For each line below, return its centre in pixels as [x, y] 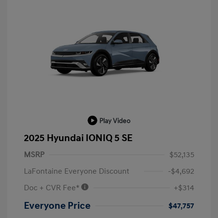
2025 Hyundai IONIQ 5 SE [78, 138]
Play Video [115, 121]
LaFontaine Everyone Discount [77, 171]
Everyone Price [57, 206]
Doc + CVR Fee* [52, 188]
